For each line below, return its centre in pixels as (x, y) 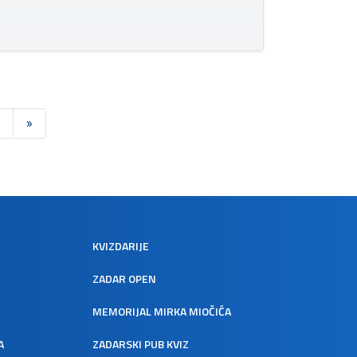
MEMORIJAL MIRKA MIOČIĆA (162, 311)
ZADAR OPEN (124, 278)
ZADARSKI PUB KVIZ (141, 343)
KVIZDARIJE (121, 245)
